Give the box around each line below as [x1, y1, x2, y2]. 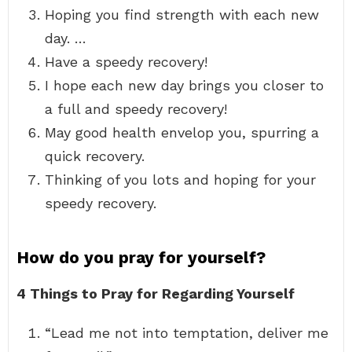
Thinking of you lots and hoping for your [45, 171, 316, 188]
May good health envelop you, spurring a [45, 124, 319, 141]
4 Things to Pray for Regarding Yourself [16, 285, 295, 302]
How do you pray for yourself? [16, 247, 266, 267]
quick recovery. [45, 148, 145, 164]
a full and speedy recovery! [45, 101, 227, 117]
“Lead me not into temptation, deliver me [45, 324, 328, 341]
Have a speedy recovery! [45, 53, 207, 70]
